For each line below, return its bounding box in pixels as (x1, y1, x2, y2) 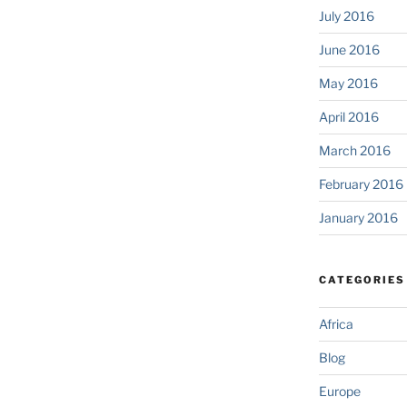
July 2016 (318, 8, 374, 25)
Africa (318, 316, 353, 333)
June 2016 (318, 42, 380, 58)
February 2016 (318, 176, 403, 193)
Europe (318, 383, 361, 400)
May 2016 (318, 75, 378, 92)
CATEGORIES (318, 273, 405, 287)
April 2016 (318, 109, 379, 125)
